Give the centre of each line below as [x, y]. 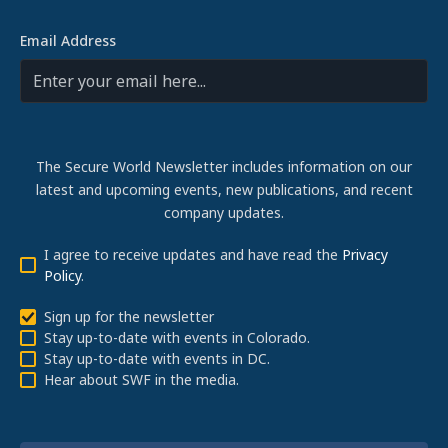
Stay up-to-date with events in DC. [157, 359]
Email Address [68, 41]
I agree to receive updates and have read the [193, 255]
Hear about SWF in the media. [141, 380]
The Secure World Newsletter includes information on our [224, 167]
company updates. [224, 213]
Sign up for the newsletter [129, 317]
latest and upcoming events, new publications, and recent [224, 190]
